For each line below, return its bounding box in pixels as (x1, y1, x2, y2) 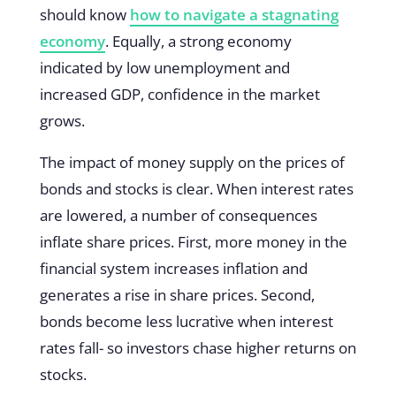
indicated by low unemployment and (39, 57, 290, 78)
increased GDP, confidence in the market (39, 83, 320, 104)
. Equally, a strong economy (104, 30, 292, 51)
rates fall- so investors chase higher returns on (39, 337, 356, 358)
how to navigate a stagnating (129, 4, 339, 25)
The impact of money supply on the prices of (39, 151, 345, 172)
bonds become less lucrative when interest (39, 310, 333, 331)
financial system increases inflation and (39, 257, 308, 278)
